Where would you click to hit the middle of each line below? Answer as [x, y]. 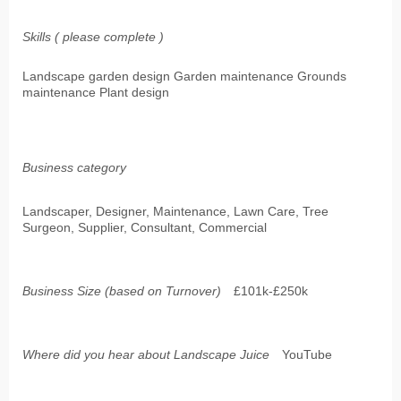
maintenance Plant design [96, 93]
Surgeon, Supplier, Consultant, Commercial [145, 228]
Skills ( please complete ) [93, 37]
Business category [74, 168]
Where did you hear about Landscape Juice [146, 355]
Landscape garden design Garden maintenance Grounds [184, 77]
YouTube [307, 355]
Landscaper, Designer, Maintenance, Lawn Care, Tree [175, 212]
